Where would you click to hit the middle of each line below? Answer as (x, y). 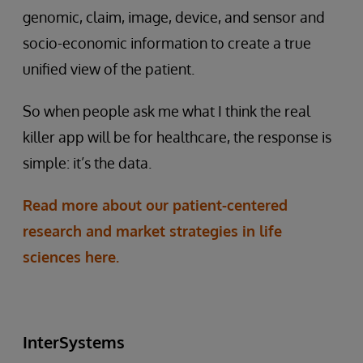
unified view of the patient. (109, 69)
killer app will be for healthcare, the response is (177, 137)
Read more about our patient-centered (155, 205)
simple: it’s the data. (87, 163)
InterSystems (74, 342)
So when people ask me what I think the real (167, 111)
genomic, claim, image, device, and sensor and (174, 17)
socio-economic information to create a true (167, 43)
